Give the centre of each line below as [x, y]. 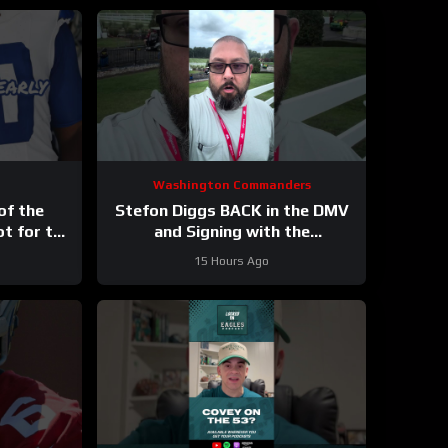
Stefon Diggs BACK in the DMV [231, 210]
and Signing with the [231, 231]
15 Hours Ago [232, 260]
